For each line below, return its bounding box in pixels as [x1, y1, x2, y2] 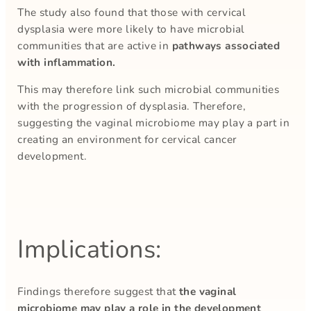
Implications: [17, 233, 162, 267]
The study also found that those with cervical [17, 4, 246, 19]
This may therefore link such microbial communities [17, 81, 280, 96]
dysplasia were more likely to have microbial [17, 21, 245, 36]
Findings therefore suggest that [17, 284, 180, 299]
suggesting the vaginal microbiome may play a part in [17, 115, 290, 130]
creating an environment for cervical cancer [17, 131, 237, 146]
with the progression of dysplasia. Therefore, [17, 98, 246, 113]
